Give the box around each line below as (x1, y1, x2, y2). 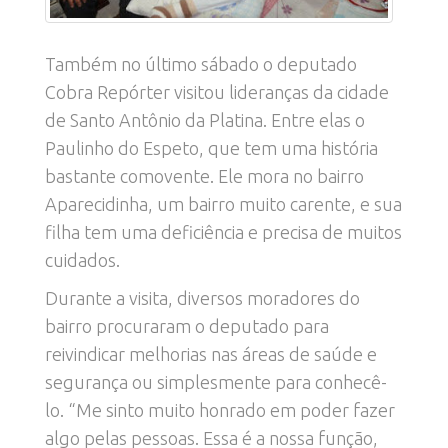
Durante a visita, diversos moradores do (45, 287, 360, 308)
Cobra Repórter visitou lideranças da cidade (45, 81, 389, 102)
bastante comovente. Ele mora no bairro (45, 165, 364, 186)
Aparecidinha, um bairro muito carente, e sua (45, 193, 402, 214)
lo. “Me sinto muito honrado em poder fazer (45, 399, 395, 420)
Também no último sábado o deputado (45, 53, 357, 74)
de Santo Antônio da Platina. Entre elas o (45, 109, 365, 130)
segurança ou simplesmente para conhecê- (45, 371, 387, 392)
